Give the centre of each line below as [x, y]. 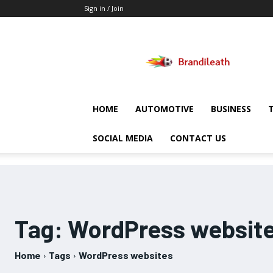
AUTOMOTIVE [165, 109]
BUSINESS [231, 109]
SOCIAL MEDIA [123, 138]
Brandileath [210, 40]
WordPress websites [126, 255]
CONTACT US [198, 138]
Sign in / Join [104, 8]
